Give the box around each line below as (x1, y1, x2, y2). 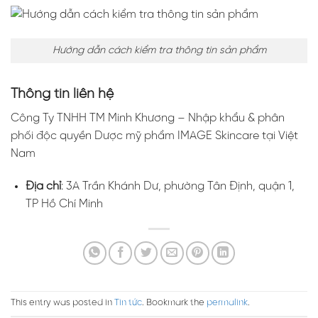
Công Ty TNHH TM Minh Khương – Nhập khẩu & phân (11, 112, 285, 125)
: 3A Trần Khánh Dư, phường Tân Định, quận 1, (60, 180, 295, 193)
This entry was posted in (11, 298, 114, 308)
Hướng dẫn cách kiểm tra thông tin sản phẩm (52, 44, 266, 56)
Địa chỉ (25, 180, 61, 193)
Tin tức (114, 298, 142, 308)
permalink (207, 298, 248, 308)
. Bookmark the (142, 298, 207, 308)
